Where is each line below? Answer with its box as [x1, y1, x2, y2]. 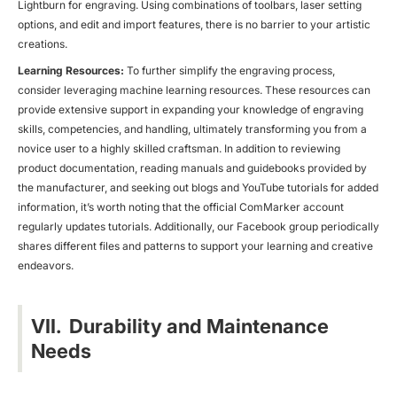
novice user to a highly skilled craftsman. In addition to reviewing [18, 141, 340, 155]
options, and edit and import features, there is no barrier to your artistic [18, 17, 370, 31]
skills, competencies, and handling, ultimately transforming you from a [18, 121, 367, 136]
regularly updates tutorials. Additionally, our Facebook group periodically [18, 219, 379, 233]
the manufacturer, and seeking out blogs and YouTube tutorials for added [18, 180, 378, 194]
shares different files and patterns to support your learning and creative [18, 238, 373, 253]
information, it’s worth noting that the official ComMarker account [18, 199, 344, 214]
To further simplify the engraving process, [124, 63, 335, 77]
